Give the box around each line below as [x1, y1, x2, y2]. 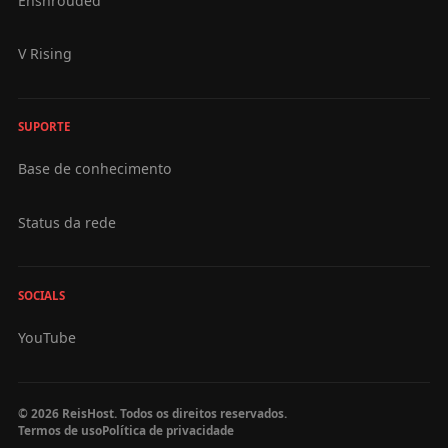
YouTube [17, 328, 76, 348]
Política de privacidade [101, 421, 234, 438]
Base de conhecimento [17, 159, 172, 179]
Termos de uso [17, 421, 102, 438]
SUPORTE [17, 119, 70, 135]
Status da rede [17, 212, 116, 232]
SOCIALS [17, 287, 65, 303]
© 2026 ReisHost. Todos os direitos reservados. [17, 404, 287, 421]
